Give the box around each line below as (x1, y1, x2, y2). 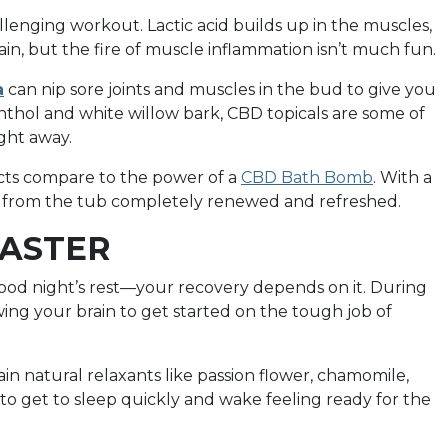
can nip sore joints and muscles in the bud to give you (4, 79, 436, 99)
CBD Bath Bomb (241, 167, 373, 187)
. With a (373, 167, 432, 187)
